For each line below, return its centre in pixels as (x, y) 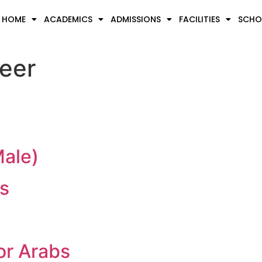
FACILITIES (199, 19)
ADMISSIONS (135, 19)
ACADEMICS (68, 19)
